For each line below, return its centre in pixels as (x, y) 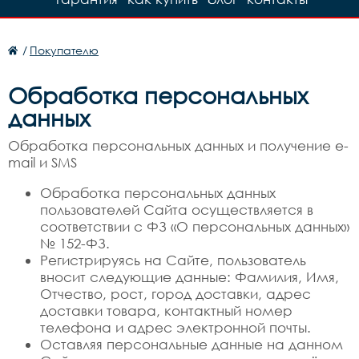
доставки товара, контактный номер (166, 311)
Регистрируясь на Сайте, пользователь (173, 260)
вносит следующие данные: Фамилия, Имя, (190, 277)
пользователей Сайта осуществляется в (177, 210)
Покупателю (64, 50)
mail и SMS (42, 162)
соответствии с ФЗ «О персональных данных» (195, 226)
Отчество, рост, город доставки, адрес (175, 294)
